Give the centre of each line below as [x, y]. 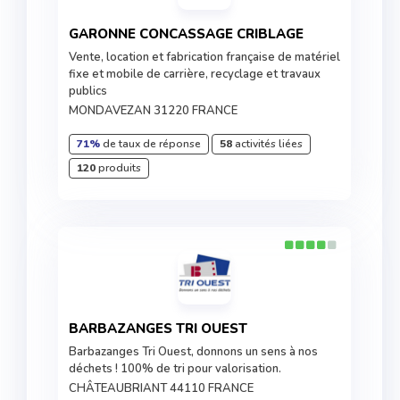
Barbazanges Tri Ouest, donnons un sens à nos [193, 352]
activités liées [267, 144]
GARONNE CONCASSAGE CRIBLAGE [191, 34]
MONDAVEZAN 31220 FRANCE [153, 111]
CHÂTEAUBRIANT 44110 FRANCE [161, 388]
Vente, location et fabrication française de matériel [204, 57]
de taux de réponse [150, 144]
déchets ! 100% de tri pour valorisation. [175, 369]
